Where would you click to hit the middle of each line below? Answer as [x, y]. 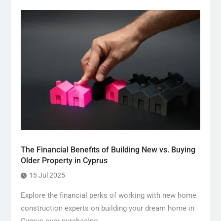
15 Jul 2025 [47, 175]
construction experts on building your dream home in [107, 208]
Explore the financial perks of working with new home [108, 196]
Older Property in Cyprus [64, 161]
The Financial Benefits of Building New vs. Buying [108, 150]
